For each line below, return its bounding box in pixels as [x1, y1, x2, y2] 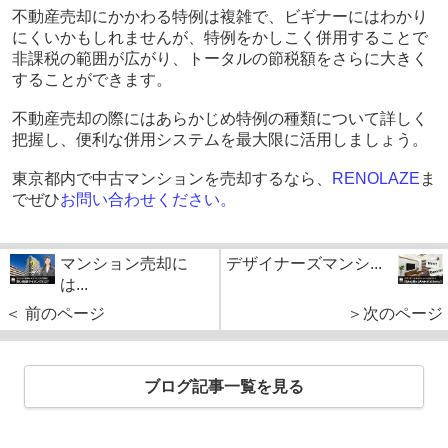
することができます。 [11, 71, 172, 89]
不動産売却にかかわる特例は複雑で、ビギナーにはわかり [11, 8, 428, 26]
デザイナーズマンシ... [226, 255, 382, 273]
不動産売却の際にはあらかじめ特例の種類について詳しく [11, 110, 428, 128]
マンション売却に [60, 255, 188, 273]
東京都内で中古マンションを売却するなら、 [11, 170, 332, 188]
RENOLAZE [331, 170, 420, 188]
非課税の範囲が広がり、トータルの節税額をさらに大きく [11, 50, 428, 68]
